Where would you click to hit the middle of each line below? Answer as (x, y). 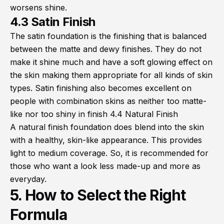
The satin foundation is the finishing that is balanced (108, 36)
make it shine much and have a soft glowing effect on (111, 62)
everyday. (28, 179)
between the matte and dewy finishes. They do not (106, 49)
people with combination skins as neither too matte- (108, 101)
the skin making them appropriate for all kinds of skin (111, 75)
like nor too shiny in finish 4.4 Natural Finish (94, 114)
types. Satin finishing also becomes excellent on (101, 88)
